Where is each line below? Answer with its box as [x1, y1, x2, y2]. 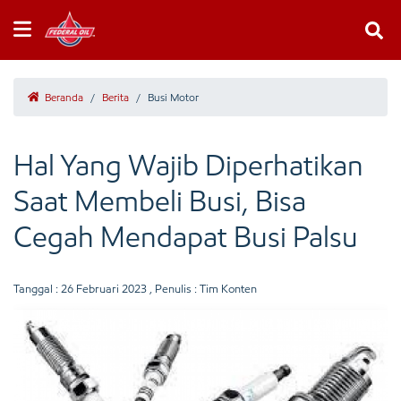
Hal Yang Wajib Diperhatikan [13, 148, 363, 183]
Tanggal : [13, 282, 61, 295]
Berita [102, 90, 129, 104]
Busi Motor [148, 90, 199, 104]
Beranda [42, 90, 83, 104]
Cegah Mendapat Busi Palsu [13, 219, 358, 255]
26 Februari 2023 [61, 282, 147, 295]
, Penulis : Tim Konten [147, 282, 257, 295]
